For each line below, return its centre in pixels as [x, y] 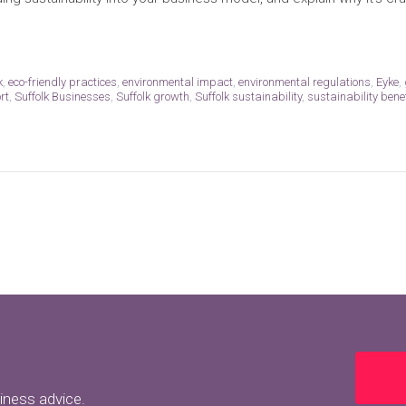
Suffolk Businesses [62, 97]
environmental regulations [304, 82]
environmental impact [177, 82]
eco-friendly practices [62, 82]
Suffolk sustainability [248, 97]
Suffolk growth [152, 97]
